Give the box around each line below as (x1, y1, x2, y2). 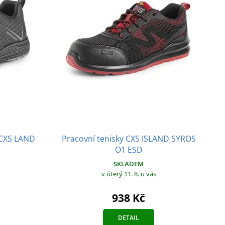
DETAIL (118, 213, 139, 222)
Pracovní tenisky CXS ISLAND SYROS (61, 133, 196, 145)
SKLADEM (114, 159, 144, 169)
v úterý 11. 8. (101, 169, 141, 179)
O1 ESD (115, 144, 143, 156)
